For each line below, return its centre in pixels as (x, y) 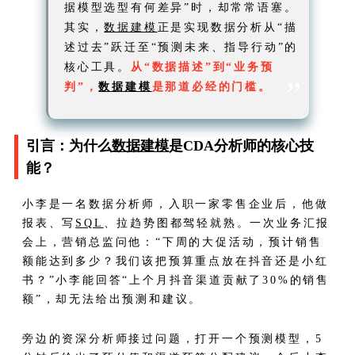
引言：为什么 (69, 146)
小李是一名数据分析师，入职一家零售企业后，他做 (176, 204)
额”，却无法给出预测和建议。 (113, 300)
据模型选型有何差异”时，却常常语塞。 (181, 8)
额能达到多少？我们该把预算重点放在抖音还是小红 (176, 261)
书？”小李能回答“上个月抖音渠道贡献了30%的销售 (176, 281)
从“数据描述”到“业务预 (202, 67)
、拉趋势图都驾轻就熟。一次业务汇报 (217, 223)
